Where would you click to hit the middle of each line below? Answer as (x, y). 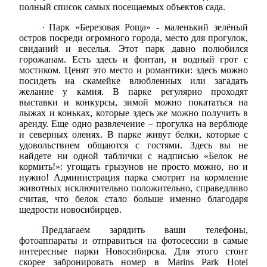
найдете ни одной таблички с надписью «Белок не (133, 156)
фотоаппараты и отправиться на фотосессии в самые (133, 240)
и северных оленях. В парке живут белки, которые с (133, 134)
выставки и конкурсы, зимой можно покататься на (133, 102)
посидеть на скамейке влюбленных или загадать (133, 80)
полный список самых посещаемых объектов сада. (122, 7)
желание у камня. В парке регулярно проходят (133, 91)
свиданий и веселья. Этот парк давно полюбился (133, 48)
